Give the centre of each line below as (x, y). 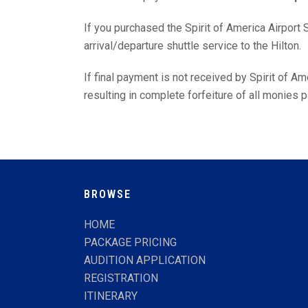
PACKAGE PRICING (130, 242)
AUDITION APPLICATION (145, 260)
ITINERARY (111, 296)
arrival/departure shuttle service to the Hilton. (192, 46)
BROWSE (108, 194)
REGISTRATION (121, 278)
